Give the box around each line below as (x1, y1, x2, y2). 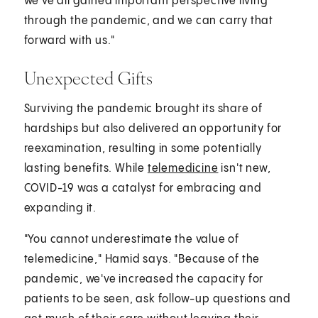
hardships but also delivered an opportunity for (23, 122, 283, 135)
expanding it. (23, 202, 97, 214)
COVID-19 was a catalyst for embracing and (23, 182, 262, 194)
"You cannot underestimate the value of (23, 233, 240, 246)
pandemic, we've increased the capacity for (23, 273, 264, 285)
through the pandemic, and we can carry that (23, 14, 274, 27)
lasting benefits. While (23, 162, 148, 175)
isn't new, (218, 162, 271, 175)
